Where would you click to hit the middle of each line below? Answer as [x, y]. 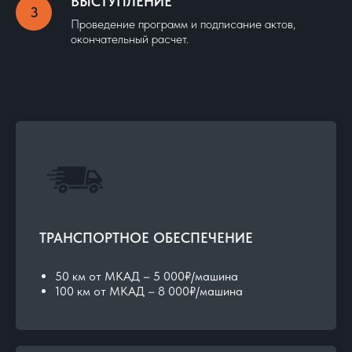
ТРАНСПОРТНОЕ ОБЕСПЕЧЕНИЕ [146, 238]
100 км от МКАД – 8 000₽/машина [149, 291]
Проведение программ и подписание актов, [183, 24]
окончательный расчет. [130, 39]
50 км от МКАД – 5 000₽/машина [147, 277]
